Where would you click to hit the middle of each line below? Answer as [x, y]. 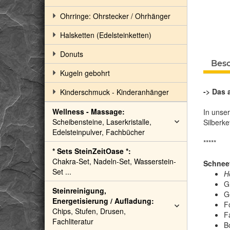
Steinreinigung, [79, 190]
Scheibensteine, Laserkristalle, [102, 122]
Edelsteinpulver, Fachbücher [99, 132]
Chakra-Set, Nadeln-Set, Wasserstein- [114, 161]
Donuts [72, 54]
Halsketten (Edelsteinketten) [106, 35]
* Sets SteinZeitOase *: [92, 151]
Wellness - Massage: [89, 111]
